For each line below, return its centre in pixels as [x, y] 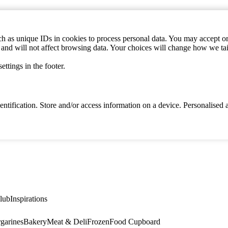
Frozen [98, 222]
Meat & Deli [67, 222]
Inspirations [29, 199]
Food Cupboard [135, 222]
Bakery [35, 222]
